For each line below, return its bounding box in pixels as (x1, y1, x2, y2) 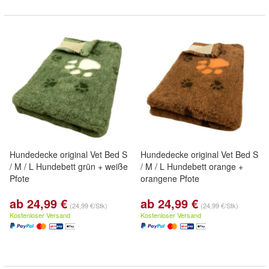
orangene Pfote (141, 172, 199, 184)
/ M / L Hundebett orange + (141, 160, 243, 172)
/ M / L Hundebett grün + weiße (10, 160, 128, 172)
